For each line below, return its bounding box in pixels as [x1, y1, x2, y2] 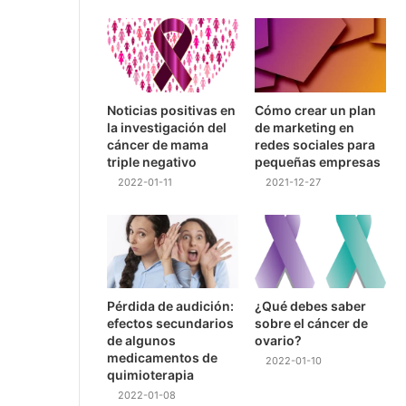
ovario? [255, 333, 303, 349]
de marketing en [255, 119, 355, 135]
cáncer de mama [107, 136, 208, 152]
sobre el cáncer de [255, 315, 369, 332]
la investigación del [107, 119, 227, 135]
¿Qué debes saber [255, 298, 367, 314]
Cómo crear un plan [255, 101, 377, 118]
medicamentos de [107, 350, 217, 366]
